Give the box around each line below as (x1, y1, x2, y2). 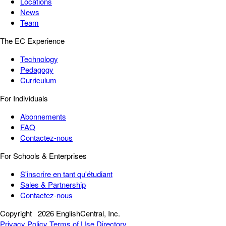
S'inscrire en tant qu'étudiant (20, 168, 112, 180)
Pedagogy (20, 64, 53, 75)
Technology (20, 53, 58, 65)
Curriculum (20, 75, 56, 86)
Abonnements (20, 111, 66, 122)
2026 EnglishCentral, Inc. (38, 208, 120, 219)
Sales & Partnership (20, 179, 86, 190)
